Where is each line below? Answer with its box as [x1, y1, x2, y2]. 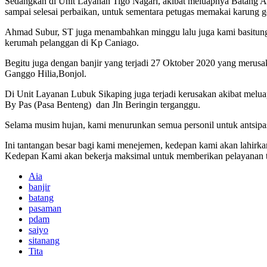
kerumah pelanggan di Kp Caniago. [5, 37, 139, 48]
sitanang [29, 235, 60, 246]
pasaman [29, 203, 61, 213]
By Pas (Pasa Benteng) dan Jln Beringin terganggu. [5, 99, 200, 110]
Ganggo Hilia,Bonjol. [5, 68, 86, 79]
